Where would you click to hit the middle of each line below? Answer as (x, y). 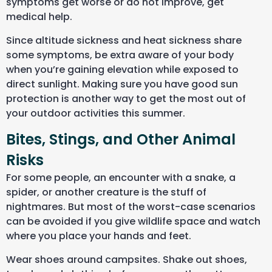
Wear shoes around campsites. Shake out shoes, (127, 259)
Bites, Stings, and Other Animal (121, 140)
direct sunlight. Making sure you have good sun (122, 84)
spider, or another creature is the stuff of (106, 192)
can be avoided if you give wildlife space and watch (133, 222)
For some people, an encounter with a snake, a (121, 178)
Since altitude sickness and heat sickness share (124, 40)
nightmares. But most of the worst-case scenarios (131, 207)
